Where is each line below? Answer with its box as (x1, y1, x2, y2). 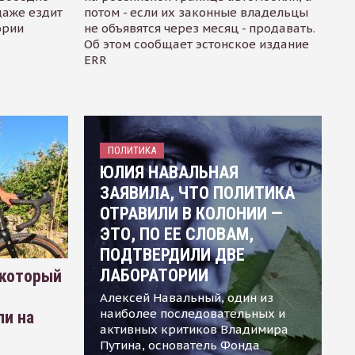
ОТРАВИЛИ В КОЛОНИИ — (99, 203, 283, 223)
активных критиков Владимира (99, 321, 288, 337)
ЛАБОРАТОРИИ (99, 265, 208, 285)
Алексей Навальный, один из (99, 289, 273, 305)
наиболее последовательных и (99, 305, 285, 321)
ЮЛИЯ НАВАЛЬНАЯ (99, 162, 239, 182)
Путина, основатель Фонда (99, 337, 260, 353)
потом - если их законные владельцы (83, 4, 308, 20)
